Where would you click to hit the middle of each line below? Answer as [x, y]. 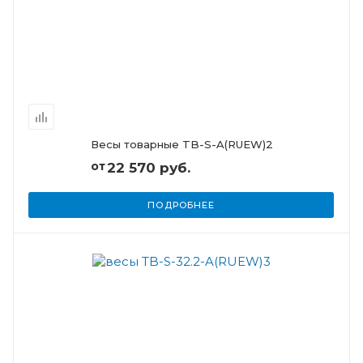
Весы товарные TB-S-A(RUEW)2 [181, 144]
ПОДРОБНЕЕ [181, 205]
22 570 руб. [148, 168]
